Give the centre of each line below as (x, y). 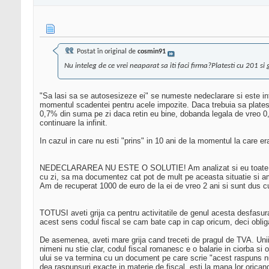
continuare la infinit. (74, 123)
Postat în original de (106, 52)
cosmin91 (152, 52)
